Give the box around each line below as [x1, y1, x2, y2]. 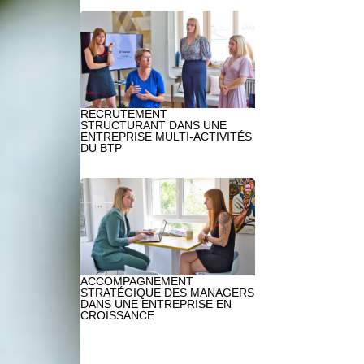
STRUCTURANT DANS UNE [80, 119, 227, 132]
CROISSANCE [80, 309, 154, 323]
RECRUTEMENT [80, 107, 167, 121]
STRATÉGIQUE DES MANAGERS [80, 286, 254, 300]
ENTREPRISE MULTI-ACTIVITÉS [80, 130, 252, 144]
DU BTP [80, 141, 122, 155]
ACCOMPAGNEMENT [80, 275, 193, 288]
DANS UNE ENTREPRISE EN [80, 297, 232, 311]
